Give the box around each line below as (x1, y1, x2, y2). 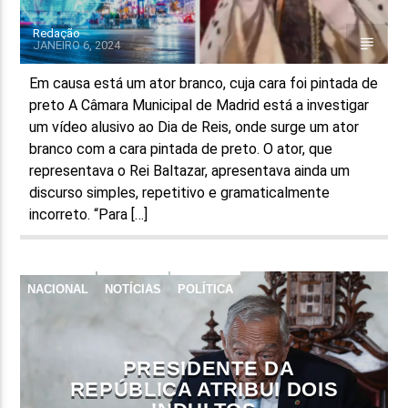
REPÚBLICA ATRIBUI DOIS (69, 377, 339, 401)
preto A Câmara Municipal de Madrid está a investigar (29, 96, 370, 114)
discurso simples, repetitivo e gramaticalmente (29, 183, 331, 201)
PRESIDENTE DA (122, 356, 295, 380)
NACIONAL (27, 281, 89, 296)
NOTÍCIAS (105, 281, 162, 296)
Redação (33, 25, 81, 40)
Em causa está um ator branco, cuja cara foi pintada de (29, 74, 379, 92)
